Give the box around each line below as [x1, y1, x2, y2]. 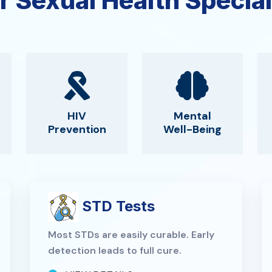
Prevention [47, 121, 106, 137]
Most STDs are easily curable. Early [47, 228, 214, 241]
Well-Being [163, 121, 222, 137]
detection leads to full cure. [47, 243, 182, 257]
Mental [173, 108, 211, 123]
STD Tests [78, 197, 155, 215]
